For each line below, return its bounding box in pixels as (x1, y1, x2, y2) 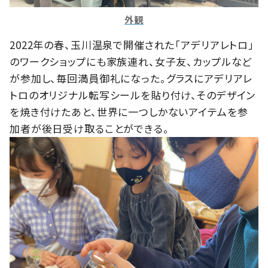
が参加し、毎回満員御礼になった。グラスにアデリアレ (10, 70, 253, 86)
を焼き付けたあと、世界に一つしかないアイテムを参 (10, 103, 248, 119)
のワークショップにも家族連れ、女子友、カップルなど (10, 53, 252, 69)
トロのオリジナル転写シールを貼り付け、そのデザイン (10, 87, 256, 102)
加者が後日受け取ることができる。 (10, 120, 169, 136)
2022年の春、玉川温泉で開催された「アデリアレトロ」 (10, 36, 254, 52)
